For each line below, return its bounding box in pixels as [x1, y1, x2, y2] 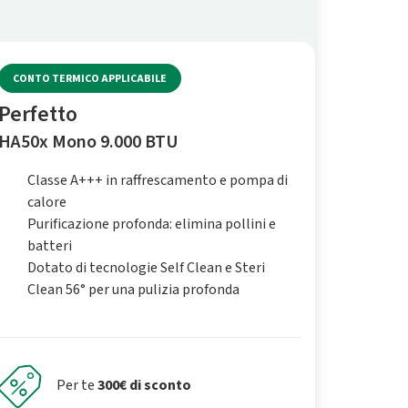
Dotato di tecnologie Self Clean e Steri [27, 258, 265, 278]
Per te [56, 375, 97, 395]
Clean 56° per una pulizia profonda [27, 280, 240, 300]
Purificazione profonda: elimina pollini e [27, 214, 276, 234]
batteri [27, 236, 72, 256]
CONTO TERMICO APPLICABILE [13, 70, 167, 87]
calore [27, 192, 66, 212]
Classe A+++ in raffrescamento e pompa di [27, 170, 288, 190]
